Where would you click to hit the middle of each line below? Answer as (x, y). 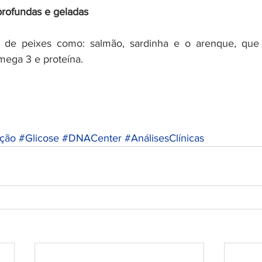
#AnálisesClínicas (164, 138)
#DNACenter (92, 138)
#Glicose (39, 138)
